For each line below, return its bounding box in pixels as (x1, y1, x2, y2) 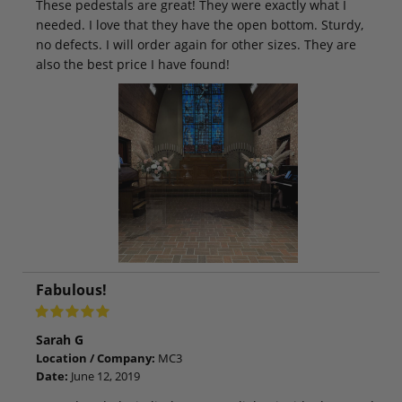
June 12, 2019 (68, 367, 140, 384)
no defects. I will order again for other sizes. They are (36, 35, 356, 53)
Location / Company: (36, 349, 155, 366)
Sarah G (36, 330, 83, 348)
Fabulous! (36, 279, 107, 300)
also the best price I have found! (36, 55, 230, 73)
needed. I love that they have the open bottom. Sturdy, (36, 15, 363, 33)
